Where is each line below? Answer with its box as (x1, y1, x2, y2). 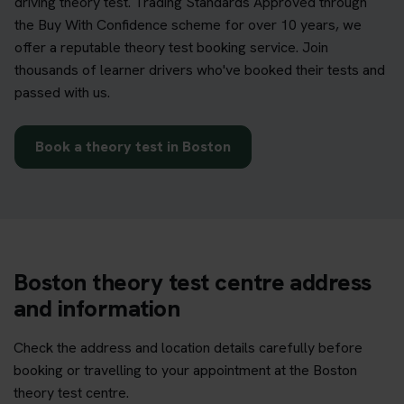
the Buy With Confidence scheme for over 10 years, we (14, 14, 362, 34)
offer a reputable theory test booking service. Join (14, 37, 328, 57)
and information (14, 292, 180, 324)
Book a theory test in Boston (35, 136, 231, 156)
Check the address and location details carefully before (14, 337, 363, 357)
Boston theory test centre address (14, 266, 372, 298)
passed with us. (14, 82, 110, 102)
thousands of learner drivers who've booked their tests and (14, 60, 385, 79)
